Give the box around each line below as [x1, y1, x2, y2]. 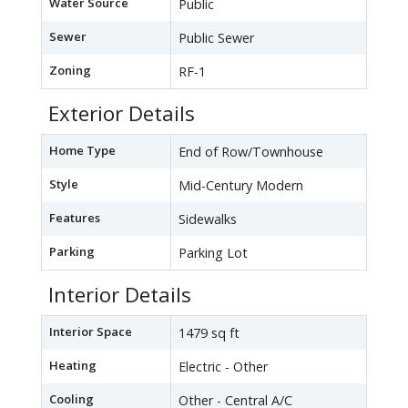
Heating [49, 357, 97, 374]
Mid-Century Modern [178, 177, 303, 195]
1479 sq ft [178, 324, 240, 342]
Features [49, 209, 100, 227]
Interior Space [49, 323, 132, 341]
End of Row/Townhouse [178, 143, 323, 161]
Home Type [49, 142, 116, 159]
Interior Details [48, 280, 191, 310]
